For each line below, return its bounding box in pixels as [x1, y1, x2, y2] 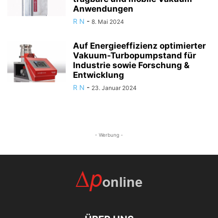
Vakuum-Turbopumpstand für [73, 51, 196, 61]
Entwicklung [73, 70, 124, 80]
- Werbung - [95, 132, 123, 138]
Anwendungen [73, 4, 133, 14]
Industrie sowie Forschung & [73, 60, 189, 71]
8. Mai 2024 [91, 18, 124, 26]
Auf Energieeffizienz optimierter [73, 41, 206, 51]
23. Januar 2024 [91, 84, 137, 92]
